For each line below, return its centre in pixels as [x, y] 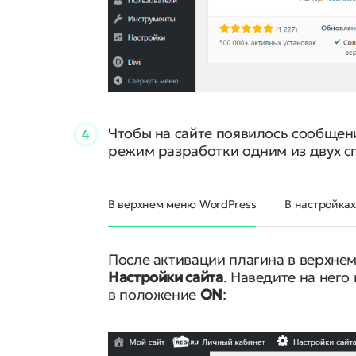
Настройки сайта [166, 277]
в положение [154, 295]
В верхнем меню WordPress [182, 205]
